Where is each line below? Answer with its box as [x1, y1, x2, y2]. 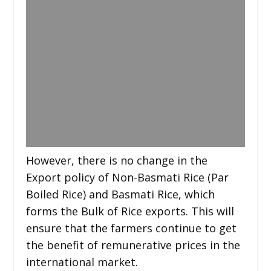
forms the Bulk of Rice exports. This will [25, 203, 234, 218]
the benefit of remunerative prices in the [25, 237, 240, 252]
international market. [25, 254, 138, 269]
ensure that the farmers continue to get [25, 220, 237, 235]
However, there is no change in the [25, 152, 207, 168]
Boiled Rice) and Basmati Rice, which [25, 186, 215, 201]
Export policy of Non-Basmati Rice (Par [25, 169, 229, 184]
